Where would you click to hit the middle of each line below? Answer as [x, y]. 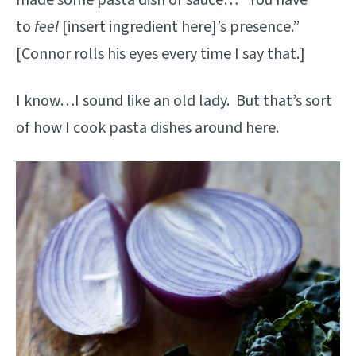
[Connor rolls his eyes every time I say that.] [161, 54]
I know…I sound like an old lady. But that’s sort [174, 101]
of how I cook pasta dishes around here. [147, 128]
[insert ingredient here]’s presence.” [179, 27]
